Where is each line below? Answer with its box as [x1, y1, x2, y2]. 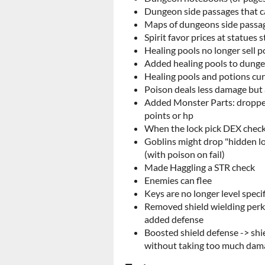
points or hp [144, 109, 193, 121]
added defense [144, 214, 203, 225]
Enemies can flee [144, 174, 212, 186]
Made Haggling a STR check [144, 161, 255, 173]
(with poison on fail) [144, 148, 225, 160]
